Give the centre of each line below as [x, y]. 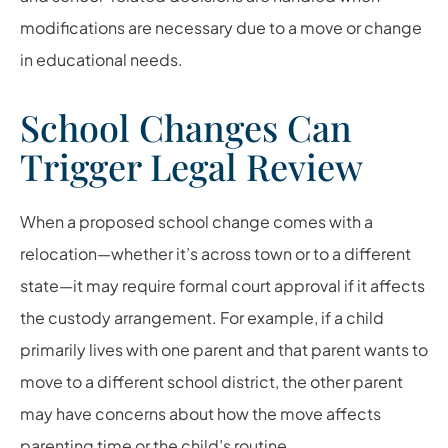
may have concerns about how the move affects [200, 413]
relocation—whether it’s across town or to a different [215, 253]
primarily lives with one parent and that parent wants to [224, 349]
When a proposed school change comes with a [196, 221]
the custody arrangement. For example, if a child [202, 317]
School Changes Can [186, 126]
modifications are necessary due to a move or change [221, 27]
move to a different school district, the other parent [211, 381]
